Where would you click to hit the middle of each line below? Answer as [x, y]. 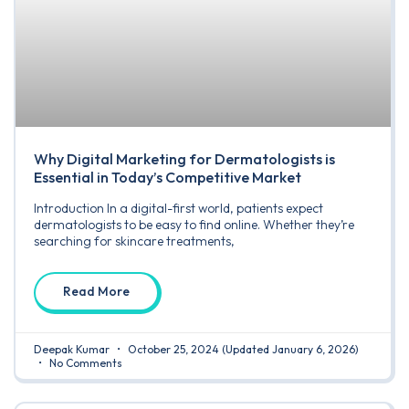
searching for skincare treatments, [134, 241]
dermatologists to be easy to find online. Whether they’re [194, 225]
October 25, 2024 [173, 350]
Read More [96, 292]
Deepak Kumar [73, 350]
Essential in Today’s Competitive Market [168, 178]
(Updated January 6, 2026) [290, 350]
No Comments [84, 363]
